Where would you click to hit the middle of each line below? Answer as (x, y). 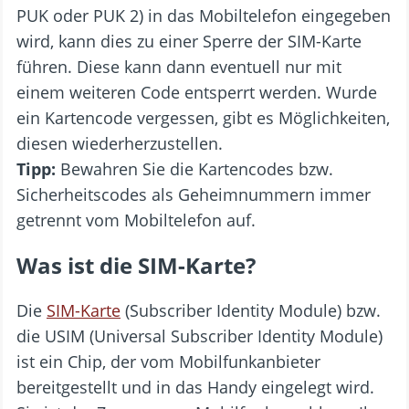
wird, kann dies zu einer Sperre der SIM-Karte (189, 41)
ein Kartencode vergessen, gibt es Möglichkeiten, (203, 117)
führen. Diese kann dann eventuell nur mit (179, 66)
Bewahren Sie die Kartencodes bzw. (194, 168)
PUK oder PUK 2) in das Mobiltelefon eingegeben (204, 15)
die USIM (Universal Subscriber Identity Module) (199, 336)
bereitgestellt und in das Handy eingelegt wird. (195, 387)
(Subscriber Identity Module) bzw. (251, 310)
